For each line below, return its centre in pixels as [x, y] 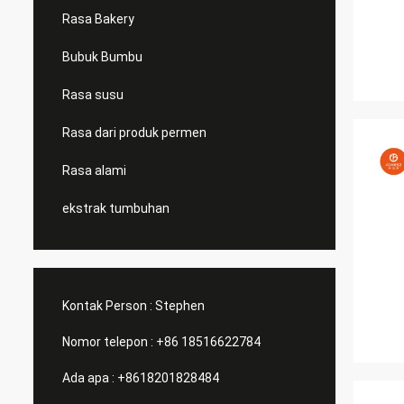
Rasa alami [94, 170]
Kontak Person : [107, 306]
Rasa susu [93, 95]
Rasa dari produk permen [134, 133]
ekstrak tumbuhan [116, 208]
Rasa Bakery [98, 19]
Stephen [180, 306]
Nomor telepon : [108, 342]
